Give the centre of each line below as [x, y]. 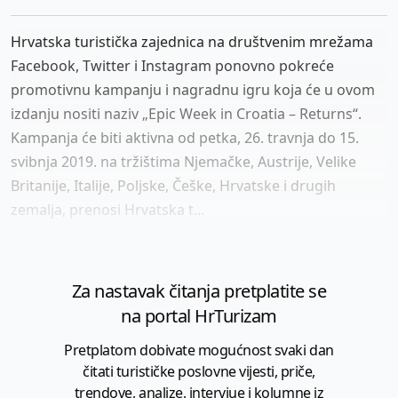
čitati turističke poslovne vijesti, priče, [199, 371]
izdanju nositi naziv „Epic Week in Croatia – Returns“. [186, 113]
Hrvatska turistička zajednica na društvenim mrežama [192, 41]
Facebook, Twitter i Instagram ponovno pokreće [172, 65]
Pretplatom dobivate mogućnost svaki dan [199, 350]
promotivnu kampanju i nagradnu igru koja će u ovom [193, 89]
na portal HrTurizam [199, 315]
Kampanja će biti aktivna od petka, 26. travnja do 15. [185, 137]
